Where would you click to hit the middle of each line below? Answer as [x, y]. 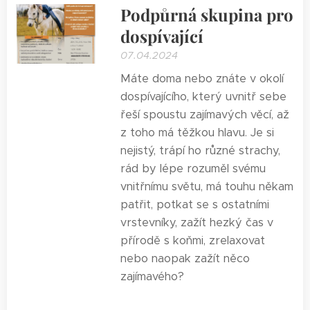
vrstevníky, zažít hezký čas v [197, 222]
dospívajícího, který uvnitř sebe [204, 97]
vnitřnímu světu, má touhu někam [207, 186]
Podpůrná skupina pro [207, 15]
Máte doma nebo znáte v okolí [202, 79]
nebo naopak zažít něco [185, 258]
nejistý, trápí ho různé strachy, [201, 151]
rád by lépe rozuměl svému [193, 168]
